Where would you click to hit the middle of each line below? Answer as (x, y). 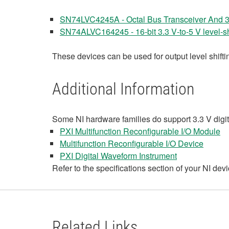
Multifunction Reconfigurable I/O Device (132, 143)
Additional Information (123, 89)
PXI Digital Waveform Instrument (118, 156)
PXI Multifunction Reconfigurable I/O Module (140, 131)
